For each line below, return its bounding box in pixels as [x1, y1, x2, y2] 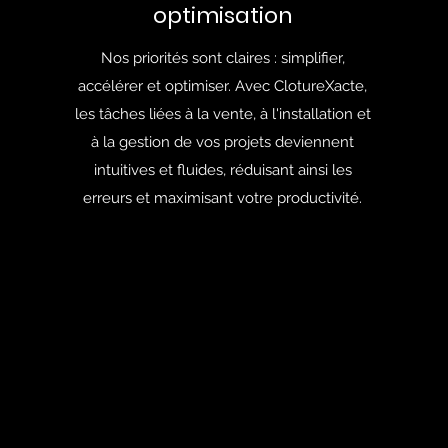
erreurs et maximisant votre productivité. [83, 189, 363, 207]
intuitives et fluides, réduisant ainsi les [93, 161, 352, 179]
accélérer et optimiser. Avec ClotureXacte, [78, 77, 368, 95]
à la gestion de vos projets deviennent [91, 133, 355, 151]
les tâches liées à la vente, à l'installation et [74, 105, 371, 123]
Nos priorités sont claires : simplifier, [100, 49, 345, 67]
